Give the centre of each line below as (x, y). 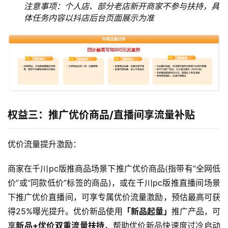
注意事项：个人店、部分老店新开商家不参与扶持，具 (122, 6)
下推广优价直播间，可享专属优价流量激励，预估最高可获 (114, 197)
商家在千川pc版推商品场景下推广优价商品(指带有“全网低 (114, 169)
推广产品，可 (196, 211)
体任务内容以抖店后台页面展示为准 (89, 18)
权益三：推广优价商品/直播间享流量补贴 (101, 115)
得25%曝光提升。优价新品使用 (65, 211)
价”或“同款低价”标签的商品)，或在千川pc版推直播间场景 (114, 183)
